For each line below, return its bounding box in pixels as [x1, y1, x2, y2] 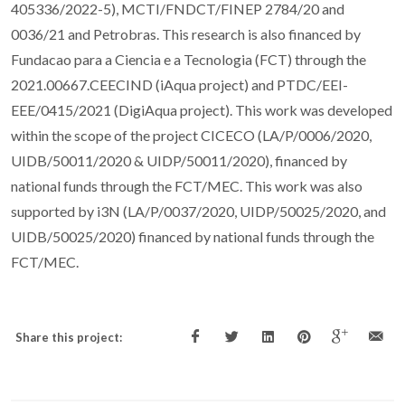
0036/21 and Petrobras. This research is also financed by [11, 25, 361, 43]
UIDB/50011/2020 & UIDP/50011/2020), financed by [11, 152, 347, 170]
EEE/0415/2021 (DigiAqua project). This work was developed [11, 101, 392, 119]
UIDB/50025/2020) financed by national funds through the [11, 228, 374, 246]
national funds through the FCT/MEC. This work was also [11, 177, 363, 195]
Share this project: [15, 330, 122, 345]
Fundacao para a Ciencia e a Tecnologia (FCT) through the [11, 51, 366, 69]
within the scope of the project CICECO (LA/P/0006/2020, [11, 127, 372, 145]
